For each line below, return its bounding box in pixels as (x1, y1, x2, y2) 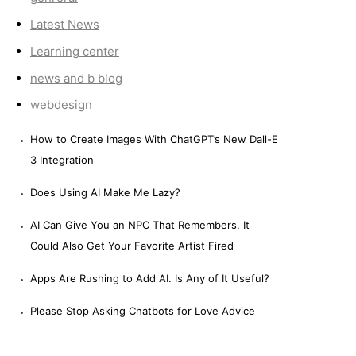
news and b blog (30, 70, 122, 86)
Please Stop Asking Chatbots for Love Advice (30, 304, 255, 318)
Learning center (30, 43, 119, 59)
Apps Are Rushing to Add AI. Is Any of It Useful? (30, 272, 269, 285)
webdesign (30, 97, 92, 113)
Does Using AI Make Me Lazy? (30, 186, 180, 199)
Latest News (30, 17, 99, 33)
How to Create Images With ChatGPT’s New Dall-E (30, 133, 278, 146)
